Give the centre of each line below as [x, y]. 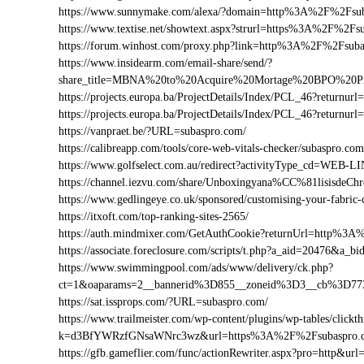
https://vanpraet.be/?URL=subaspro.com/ [152, 131]
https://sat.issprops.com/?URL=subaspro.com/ [163, 302]
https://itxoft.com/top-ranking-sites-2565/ [154, 217]
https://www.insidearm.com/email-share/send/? [165, 63]
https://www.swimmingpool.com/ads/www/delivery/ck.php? [196, 268]
